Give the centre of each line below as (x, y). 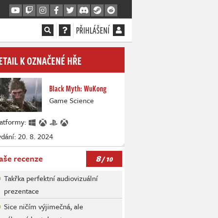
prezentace (21, 191)
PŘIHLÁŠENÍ (93, 30)
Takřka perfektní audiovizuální (51, 178)
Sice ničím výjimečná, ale (44, 207)
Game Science (72, 100)
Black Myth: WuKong (78, 89)
